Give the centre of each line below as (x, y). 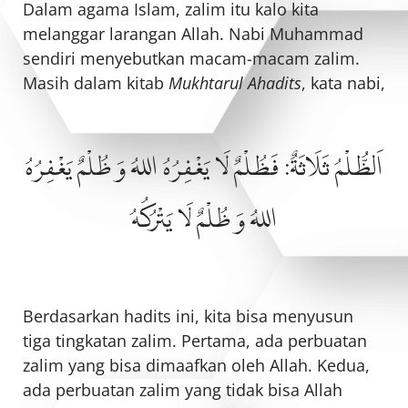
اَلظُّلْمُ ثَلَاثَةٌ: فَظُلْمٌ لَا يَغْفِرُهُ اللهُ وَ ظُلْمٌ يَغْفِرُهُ (204, 168)
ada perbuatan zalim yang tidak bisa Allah (183, 390)
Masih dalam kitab (96, 83)
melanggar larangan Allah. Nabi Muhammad (193, 34)
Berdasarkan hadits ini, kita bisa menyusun (188, 316)
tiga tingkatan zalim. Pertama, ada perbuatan (195, 341)
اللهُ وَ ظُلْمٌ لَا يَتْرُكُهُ (204, 220)
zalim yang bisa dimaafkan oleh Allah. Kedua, (196, 366)
